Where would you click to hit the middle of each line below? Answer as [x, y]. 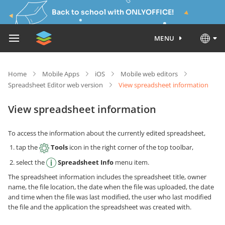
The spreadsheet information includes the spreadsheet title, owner [107, 177]
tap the [28, 147]
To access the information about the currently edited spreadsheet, [107, 133]
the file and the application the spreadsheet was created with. [100, 207]
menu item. [131, 162]
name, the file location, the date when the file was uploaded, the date [111, 187]
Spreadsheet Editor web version [55, 85]
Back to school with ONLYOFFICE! [113, 12]
